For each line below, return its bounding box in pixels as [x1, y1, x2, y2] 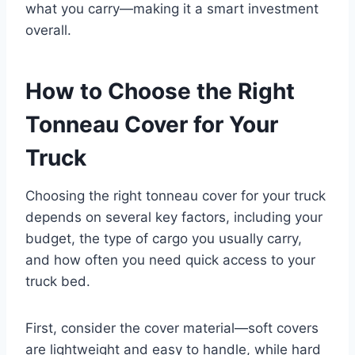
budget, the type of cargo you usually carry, [25, 230, 302, 246]
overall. [25, 21, 71, 38]
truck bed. [25, 273, 90, 289]
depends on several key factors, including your [25, 208, 323, 225]
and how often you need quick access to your [25, 251, 315, 268]
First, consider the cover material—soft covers [25, 319, 319, 336]
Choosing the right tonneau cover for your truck [25, 187, 326, 204]
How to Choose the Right [25, 77, 295, 105]
